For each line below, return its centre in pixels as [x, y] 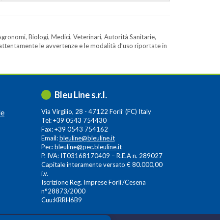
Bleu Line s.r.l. [81, 95]
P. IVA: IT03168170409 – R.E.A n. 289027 [102, 156]
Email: [50, 138]
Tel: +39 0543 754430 [74, 120]
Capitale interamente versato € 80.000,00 [102, 165]
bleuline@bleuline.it [87, 138]
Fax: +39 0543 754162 [74, 129]
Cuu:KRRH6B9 [61, 200]
